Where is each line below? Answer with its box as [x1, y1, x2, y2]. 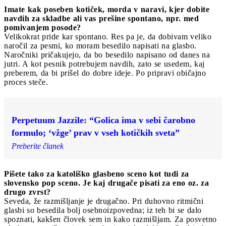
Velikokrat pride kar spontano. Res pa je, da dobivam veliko [4, 32, 211, 41]
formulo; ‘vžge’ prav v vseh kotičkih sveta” [12, 127, 180, 138]
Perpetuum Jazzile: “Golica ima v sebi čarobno [12, 115, 195, 125]
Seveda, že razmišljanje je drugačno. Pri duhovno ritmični [4, 196, 203, 205]
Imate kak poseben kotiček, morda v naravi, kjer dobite [4, 5, 209, 14]
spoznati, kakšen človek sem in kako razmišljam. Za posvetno [4, 214, 217, 223]
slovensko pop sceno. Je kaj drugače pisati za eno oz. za [4, 178, 209, 187]
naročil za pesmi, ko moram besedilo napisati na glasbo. [4, 41, 197, 50]
